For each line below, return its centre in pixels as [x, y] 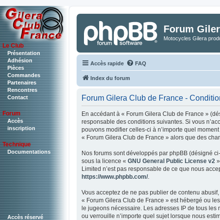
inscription [21, 128]
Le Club [13, 46]
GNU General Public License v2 [171, 161]
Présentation [24, 53]
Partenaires [22, 82]
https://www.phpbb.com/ [115, 177]
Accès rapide [107, 63]
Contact [18, 97]
